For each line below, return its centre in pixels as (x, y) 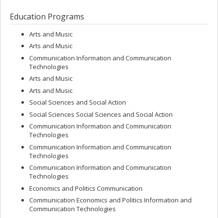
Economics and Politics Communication (86, 188)
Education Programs (47, 17)
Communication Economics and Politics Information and (110, 200)
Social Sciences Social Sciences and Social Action (101, 114)
